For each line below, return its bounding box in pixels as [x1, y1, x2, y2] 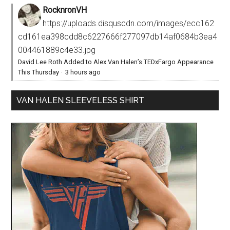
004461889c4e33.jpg [18, 45, 96, 55]
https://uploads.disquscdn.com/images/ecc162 [43, 18, 215, 29]
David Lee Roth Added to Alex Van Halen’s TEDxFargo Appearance [18, 58, 214, 66]
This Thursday [18, 68, 60, 76]
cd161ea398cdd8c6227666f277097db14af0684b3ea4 [18, 32, 218, 42]
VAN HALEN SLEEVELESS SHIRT [16, 95, 145, 106]
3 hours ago [65, 68, 101, 76]
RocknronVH [43, 5, 87, 15]
